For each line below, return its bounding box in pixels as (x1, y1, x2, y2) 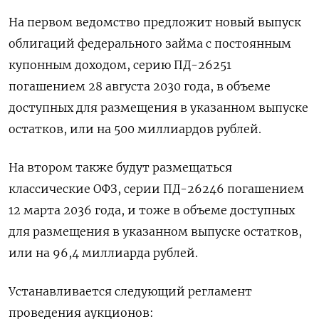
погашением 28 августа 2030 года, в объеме (9, 79, 271, 93)
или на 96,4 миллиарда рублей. (9, 246, 198, 260)
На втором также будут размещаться (9, 160, 232, 174)
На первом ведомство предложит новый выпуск (9, 15, 301, 29)
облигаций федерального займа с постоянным (9, 36, 291, 51)
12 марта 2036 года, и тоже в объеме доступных (9, 203, 295, 217)
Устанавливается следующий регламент (9, 284, 252, 298)
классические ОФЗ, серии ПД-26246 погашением (9, 182, 304, 196)
